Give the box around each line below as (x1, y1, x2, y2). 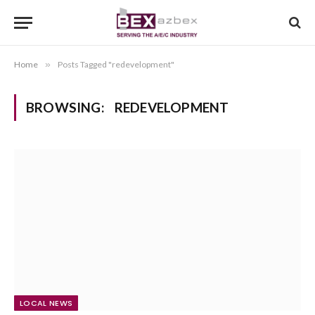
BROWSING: (26, 99, 108, 115)
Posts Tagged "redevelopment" (58, 59, 174, 70)
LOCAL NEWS (20, 297, 73, 309)
